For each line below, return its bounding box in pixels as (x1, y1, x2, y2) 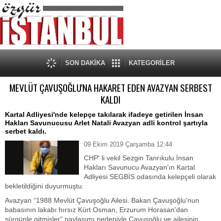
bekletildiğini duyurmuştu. (5, 182, 84, 190)
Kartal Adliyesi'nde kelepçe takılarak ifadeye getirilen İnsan (5, 110, 203, 118)
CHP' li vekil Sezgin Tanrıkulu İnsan (84, 154, 193, 162)
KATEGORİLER (129, 59, 175, 67)
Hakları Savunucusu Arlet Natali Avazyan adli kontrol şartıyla (5, 119, 208, 127)
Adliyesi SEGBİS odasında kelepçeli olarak (84, 173, 216, 181)
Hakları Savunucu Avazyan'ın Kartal (84, 163, 195, 171)
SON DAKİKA (65, 59, 105, 67)
